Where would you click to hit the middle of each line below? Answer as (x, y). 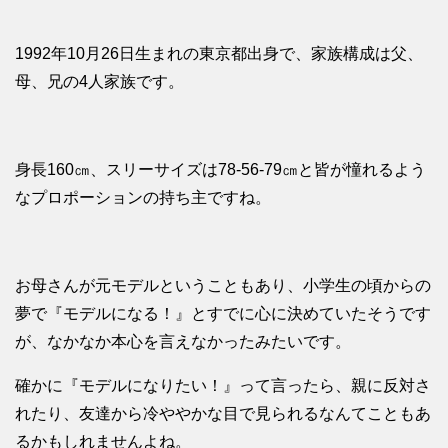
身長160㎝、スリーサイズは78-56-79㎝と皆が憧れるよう (220, 170)
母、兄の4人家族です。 (99, 82)
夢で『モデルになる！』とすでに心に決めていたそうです (223, 314)
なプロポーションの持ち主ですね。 (143, 198)
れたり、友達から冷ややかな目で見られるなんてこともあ (223, 414)
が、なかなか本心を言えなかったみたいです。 (183, 342)
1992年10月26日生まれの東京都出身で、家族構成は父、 (219, 54)
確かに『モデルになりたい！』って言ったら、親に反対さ (223, 386)
